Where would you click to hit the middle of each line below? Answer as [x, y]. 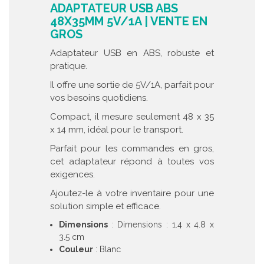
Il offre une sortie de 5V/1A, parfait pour [132, 85]
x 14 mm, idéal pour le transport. [117, 130]
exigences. [72, 174]
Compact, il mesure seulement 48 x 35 [132, 117]
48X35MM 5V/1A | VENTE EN [129, 21]
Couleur [76, 249]
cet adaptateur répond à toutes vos [132, 161]
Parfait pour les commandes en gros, [132, 148]
